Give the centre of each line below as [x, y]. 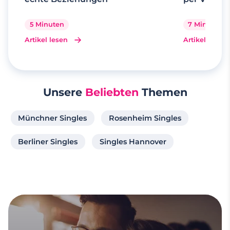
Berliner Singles [48, 141]
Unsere [64, 92]
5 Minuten [47, 24]
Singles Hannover [133, 141]
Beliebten [112, 92]
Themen [163, 92]
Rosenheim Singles [145, 118]
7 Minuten [206, 24]
